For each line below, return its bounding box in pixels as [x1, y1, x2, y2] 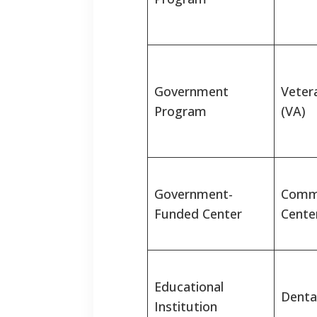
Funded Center [154, 205, 242, 223]
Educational [154, 278, 224, 296]
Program [154, 103, 207, 120]
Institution [154, 298, 217, 316]
